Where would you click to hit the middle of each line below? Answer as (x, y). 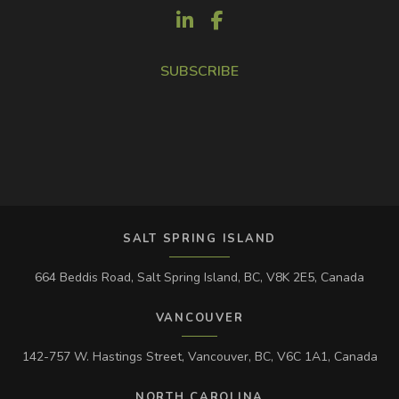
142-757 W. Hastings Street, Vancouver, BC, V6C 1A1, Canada (199, 357)
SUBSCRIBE (199, 72)
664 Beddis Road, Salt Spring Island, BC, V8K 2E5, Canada (199, 278)
